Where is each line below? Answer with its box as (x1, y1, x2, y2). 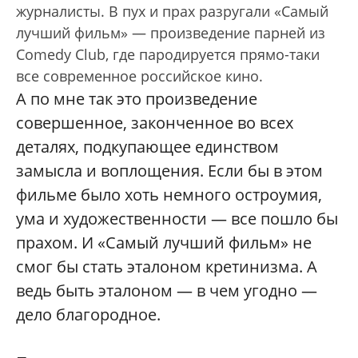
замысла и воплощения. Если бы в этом (16, 160, 323, 181)
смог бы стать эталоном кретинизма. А (16, 256, 317, 277)
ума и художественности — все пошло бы (16, 208, 338, 229)
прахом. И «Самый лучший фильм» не (16, 232, 312, 253)
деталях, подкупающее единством (16, 136, 279, 157)
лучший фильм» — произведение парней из (16, 23, 325, 42)
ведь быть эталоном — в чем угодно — (16, 280, 317, 301)
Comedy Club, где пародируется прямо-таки (16, 45, 320, 64)
